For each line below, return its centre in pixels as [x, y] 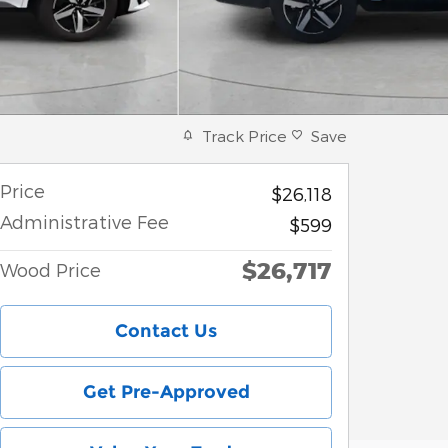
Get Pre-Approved [166, 391]
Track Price [244, 135]
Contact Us [166, 330]
